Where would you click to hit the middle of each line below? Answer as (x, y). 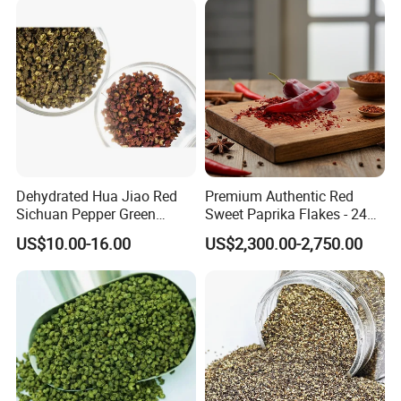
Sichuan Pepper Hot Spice (98, 231)
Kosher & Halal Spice (270, 231)
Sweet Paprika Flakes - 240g (294, 213)
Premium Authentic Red (279, 196)
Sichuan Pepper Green (86, 213)
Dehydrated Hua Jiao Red (97, 196)
